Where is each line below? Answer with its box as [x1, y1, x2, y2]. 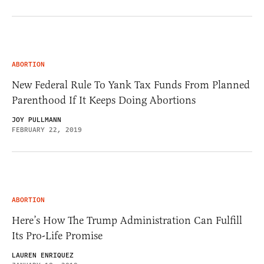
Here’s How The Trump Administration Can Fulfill [12, 213, 242, 227]
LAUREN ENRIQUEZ [12, 250, 74, 260]
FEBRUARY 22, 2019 [12, 124, 82, 135]
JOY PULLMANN [12, 114, 61, 125]
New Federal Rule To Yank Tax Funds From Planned [12, 78, 250, 91]
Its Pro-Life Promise [12, 229, 103, 242]
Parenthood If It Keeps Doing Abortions [12, 93, 196, 107]
